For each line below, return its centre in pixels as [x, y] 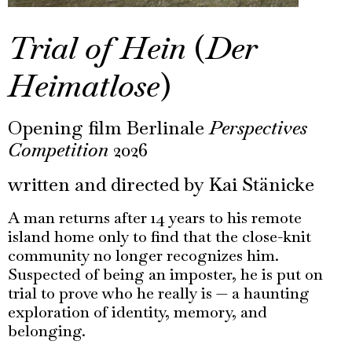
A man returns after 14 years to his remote [155, 218]
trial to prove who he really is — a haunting [159, 293]
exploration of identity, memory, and [137, 312]
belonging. [47, 331]
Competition [60, 150]
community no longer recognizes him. [143, 255]
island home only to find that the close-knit [159, 236]
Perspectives [258, 128]
